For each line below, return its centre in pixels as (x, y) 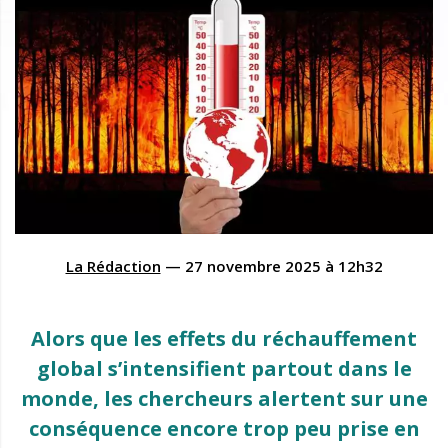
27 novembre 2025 (252, 265)
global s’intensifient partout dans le (224, 368)
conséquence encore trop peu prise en (224, 428)
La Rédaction (113, 265)
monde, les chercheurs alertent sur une (224, 398)
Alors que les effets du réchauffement (224, 338)
